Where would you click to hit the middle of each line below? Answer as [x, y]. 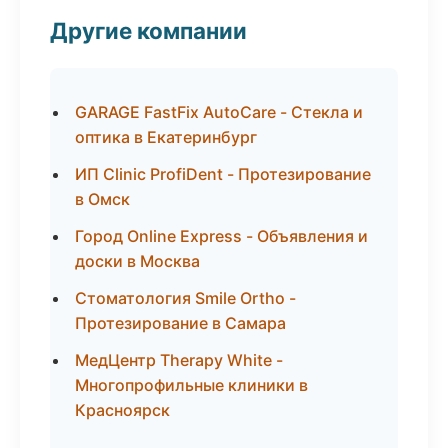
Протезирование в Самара [180, 323]
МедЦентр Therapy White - [179, 360]
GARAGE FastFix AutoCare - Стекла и [219, 112]
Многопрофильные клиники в [191, 385]
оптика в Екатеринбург [166, 137]
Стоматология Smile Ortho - [185, 298]
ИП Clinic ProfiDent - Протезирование [223, 174]
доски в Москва [137, 261]
